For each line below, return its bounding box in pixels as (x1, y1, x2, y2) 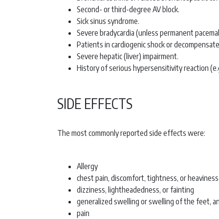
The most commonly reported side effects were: (57, 128, 205, 138)
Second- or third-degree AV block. (77, 4, 179, 15)
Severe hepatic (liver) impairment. (77, 51, 180, 62)
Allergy (77, 161, 98, 172)
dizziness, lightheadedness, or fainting (77, 185, 194, 195)
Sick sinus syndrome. (77, 16, 141, 26)
